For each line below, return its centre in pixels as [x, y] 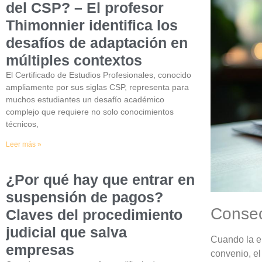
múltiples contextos [74, 60]
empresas [40, 249]
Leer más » [24, 144]
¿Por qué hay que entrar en [100, 179]
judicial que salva [66, 232]
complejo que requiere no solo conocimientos [90, 111]
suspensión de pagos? [85, 197]
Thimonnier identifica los [92, 25]
